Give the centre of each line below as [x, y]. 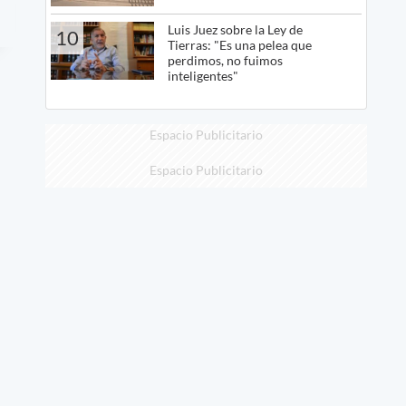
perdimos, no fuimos [225, 60]
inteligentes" [203, 75]
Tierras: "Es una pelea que [239, 44]
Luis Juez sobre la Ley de [235, 29]
